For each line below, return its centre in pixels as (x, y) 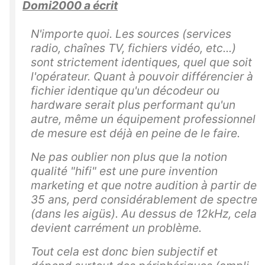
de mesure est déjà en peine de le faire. (135, 133)
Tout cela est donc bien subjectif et (124, 252)
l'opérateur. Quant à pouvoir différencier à (142, 77)
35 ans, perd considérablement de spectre (144, 200)
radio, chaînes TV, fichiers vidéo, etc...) (133, 48)
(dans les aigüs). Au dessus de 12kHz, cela (144, 214)
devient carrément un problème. (116, 228)
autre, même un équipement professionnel (143, 119)
